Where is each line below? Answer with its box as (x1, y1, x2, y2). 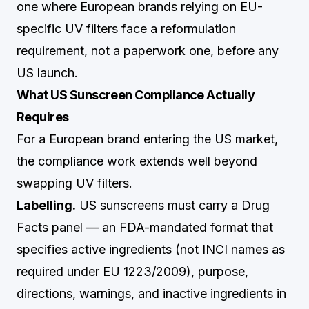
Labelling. (17, 198, 76, 212)
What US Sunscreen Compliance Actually (17, 88, 255, 102)
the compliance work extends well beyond (17, 154, 257, 168)
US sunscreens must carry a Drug (76, 198, 270, 212)
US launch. (17, 66, 78, 80)
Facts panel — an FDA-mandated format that (17, 220, 273, 235)
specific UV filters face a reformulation (17, 21, 236, 36)
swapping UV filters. (17, 176, 132, 190)
